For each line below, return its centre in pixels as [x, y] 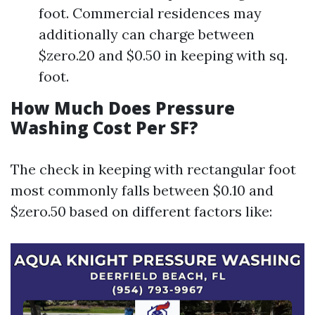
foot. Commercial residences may [150, 13]
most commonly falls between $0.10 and [142, 190]
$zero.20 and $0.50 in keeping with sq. [163, 55]
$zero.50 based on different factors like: [141, 211]
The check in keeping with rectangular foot [153, 169]
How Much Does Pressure [123, 108]
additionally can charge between [147, 34]
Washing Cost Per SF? [104, 128]
